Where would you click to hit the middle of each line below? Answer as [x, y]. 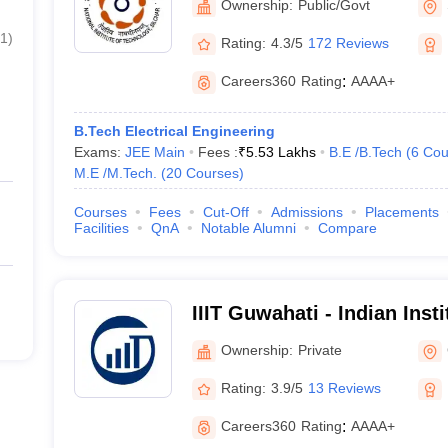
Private [319, 349]
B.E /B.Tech [365, 152]
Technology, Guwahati [297, 339]
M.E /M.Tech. [115, 173]
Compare [347, 228]
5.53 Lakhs [280, 152]
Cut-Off [225, 212]
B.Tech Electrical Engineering [174, 131]
